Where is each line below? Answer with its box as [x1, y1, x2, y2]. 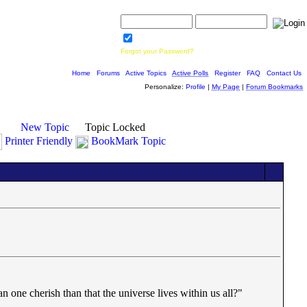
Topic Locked [82, 121, 145, 133]
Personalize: [145, 83, 186, 90]
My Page [212, 83, 240, 90]
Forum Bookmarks [246, 83, 303, 90]
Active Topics [125, 69, 167, 77]
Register [214, 69, 241, 77]
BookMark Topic [91, 134, 166, 147]
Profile [186, 83, 206, 90]
